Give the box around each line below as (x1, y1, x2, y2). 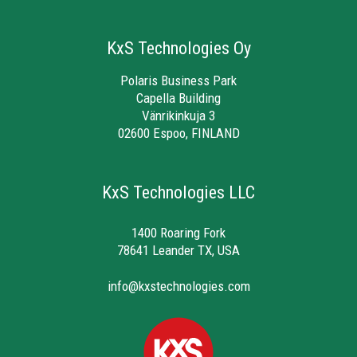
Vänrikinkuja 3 (142, 108, 215, 124)
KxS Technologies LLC (102, 181, 255, 202)
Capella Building (136, 90, 221, 107)
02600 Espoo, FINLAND (117, 125, 240, 142)
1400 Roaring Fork (131, 225, 226, 241)
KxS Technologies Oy (106, 37, 251, 58)
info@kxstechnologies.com (107, 277, 250, 294)
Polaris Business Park (120, 73, 237, 89)
